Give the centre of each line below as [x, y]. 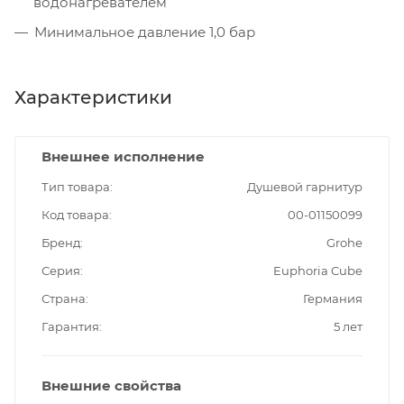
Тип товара [76, 187]
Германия [333, 299]
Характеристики [93, 98]
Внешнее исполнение [123, 157]
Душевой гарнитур [305, 187]
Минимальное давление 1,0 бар [145, 32]
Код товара [75, 215]
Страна [64, 299]
